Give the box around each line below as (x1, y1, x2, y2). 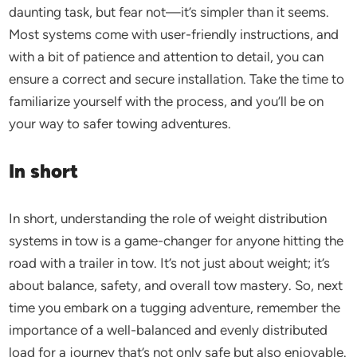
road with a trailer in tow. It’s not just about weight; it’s (9, 255, 331, 271)
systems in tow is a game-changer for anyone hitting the (9, 233, 344, 249)
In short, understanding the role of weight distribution (9, 210, 328, 226)
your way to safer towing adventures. (9, 116, 232, 131)
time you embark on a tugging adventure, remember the (9, 300, 341, 316)
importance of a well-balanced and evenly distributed (9, 322, 328, 338)
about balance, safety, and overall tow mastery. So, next (9, 277, 343, 293)
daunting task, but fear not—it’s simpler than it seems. (9, 4, 330, 20)
